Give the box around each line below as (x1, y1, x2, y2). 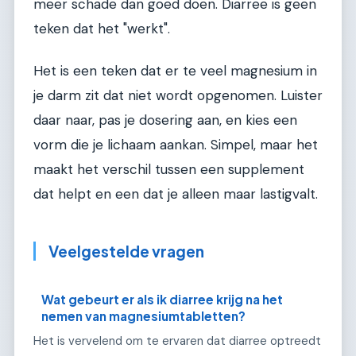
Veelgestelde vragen (48, 242, 204, 261)
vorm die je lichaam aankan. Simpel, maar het (33, 136, 318, 154)
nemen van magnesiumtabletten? (41, 308, 246, 323)
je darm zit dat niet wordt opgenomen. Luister (33, 87, 323, 105)
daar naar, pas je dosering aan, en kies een (33, 111, 297, 130)
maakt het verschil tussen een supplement (33, 161, 304, 179)
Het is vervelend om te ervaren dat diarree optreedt (33, 332, 321, 349)
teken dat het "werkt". (33, 19, 170, 37)
